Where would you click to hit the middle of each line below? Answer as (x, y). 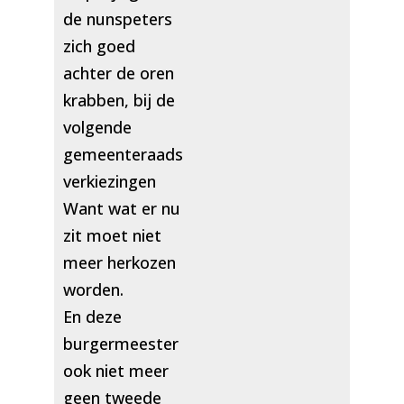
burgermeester (120, 343)
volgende (97, 127)
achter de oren (118, 73)
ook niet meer (115, 370)
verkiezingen (109, 181)
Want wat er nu (121, 208)
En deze (92, 316)
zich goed (99, 46)
